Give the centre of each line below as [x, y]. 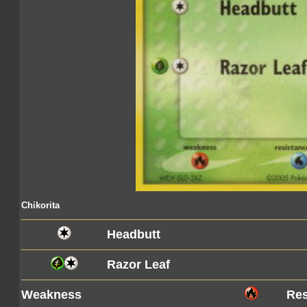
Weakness [51, 295]
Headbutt [134, 234]
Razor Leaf [138, 265]
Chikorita [40, 205]
